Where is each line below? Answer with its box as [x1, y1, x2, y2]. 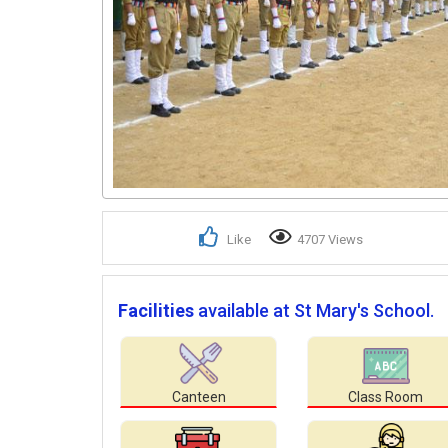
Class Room [348, 389, 423, 406]
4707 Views [297, 232, 363, 248]
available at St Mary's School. [198, 300, 434, 322]
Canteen [171, 389, 226, 406]
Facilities [118, 300, 194, 322]
